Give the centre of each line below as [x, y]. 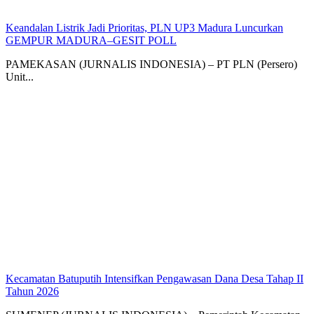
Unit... [20, 77]
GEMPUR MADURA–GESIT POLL [91, 41]
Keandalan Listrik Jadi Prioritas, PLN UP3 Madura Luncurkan [144, 28]
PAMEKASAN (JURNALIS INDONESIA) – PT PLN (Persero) [151, 64]
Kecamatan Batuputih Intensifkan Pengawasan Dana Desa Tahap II [155, 279]
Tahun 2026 [32, 292]
